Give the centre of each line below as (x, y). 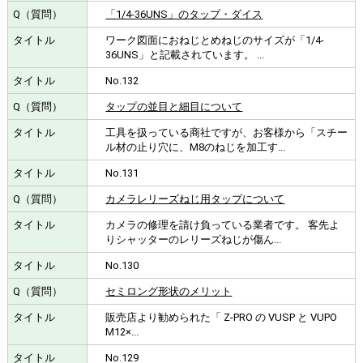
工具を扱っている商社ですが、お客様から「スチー (227, 132)
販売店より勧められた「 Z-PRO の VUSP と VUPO (222, 317)
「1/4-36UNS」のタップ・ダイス (184, 14)
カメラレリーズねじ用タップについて (195, 199)
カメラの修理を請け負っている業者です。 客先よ (223, 224)
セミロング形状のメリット (169, 291)
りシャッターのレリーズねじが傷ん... (194, 239)
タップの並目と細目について (174, 106)
